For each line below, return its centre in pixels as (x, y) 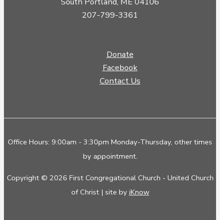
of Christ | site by (100, 192)
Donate (120, 55)
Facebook (120, 68)
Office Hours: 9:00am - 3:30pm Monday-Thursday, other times (110, 142)
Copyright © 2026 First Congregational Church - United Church (110, 178)
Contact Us (120, 81)
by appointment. (110, 156)
